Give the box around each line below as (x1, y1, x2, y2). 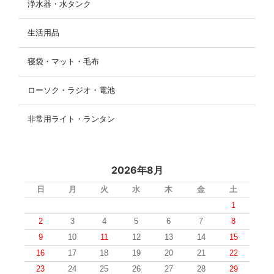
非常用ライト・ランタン (28, 114, 115, 124)
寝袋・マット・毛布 (28, 57, 99, 67)
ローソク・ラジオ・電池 (28, 86, 115, 95)
